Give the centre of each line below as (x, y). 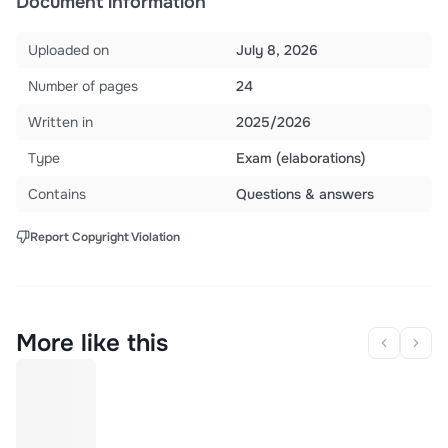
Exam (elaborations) (301, 158)
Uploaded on (68, 50)
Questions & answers (305, 194)
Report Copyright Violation (105, 237)
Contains (57, 194)
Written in (60, 122)
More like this (92, 343)
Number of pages (83, 86)
